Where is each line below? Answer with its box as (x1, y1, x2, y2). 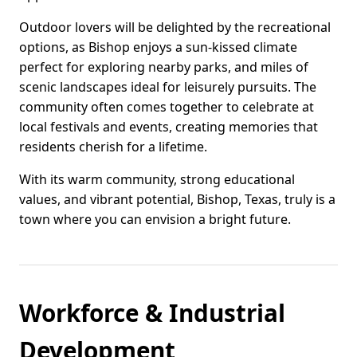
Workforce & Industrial (19, 296, 285, 330)
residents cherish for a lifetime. (19, 138, 207, 156)
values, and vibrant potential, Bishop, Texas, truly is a (19, 190, 335, 209)
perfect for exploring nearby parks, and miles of (19, 58, 308, 76)
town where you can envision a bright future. (19, 210, 291, 229)
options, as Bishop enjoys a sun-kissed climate (19, 38, 297, 57)
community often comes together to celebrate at (19, 98, 314, 116)
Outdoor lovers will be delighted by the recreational (19, 18, 331, 37)
